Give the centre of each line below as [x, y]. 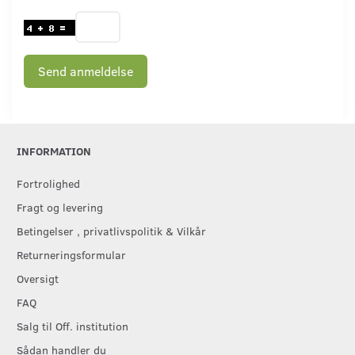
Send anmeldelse [86, 71]
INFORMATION [54, 151]
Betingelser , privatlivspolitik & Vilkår [111, 231]
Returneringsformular [71, 255]
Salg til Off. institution [73, 326]
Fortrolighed [48, 183]
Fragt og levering [60, 207]
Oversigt [38, 279]
